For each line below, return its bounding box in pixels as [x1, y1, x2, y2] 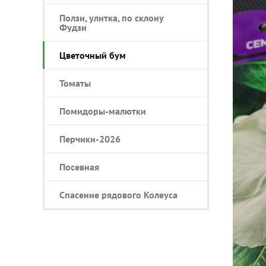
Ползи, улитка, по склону [59, 12, 164, 24]
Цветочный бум [59, 49, 126, 61]
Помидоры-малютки [59, 105, 146, 117]
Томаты [59, 77, 91, 89]
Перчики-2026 [59, 133, 121, 145]
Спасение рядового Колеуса [59, 189, 178, 201]
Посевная [59, 161, 99, 173]
